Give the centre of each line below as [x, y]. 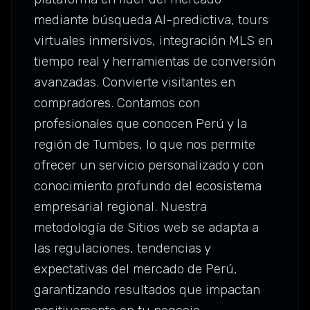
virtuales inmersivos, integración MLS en [153, 41]
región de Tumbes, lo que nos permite [145, 145]
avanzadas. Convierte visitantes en [135, 82]
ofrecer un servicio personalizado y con [149, 165]
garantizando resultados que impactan [147, 290]
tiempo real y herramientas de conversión [155, 62]
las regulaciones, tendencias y [122, 248]
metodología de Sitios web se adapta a [146, 228]
